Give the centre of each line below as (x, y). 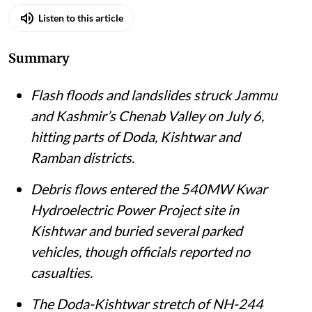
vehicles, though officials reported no (140, 279)
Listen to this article (81, 46)
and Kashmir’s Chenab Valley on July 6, (147, 143)
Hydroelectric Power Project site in (135, 237)
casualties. (62, 300)
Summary (39, 86)
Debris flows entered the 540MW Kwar (149, 216)
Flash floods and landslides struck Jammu (154, 122)
